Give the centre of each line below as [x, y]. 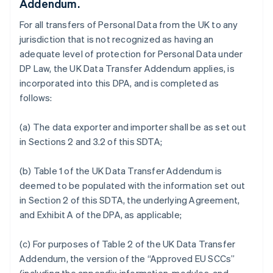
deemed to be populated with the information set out [133, 185]
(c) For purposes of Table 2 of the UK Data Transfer [128, 244]
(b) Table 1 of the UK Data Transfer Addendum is [121, 171]
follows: [36, 97]
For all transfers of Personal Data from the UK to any [129, 24]
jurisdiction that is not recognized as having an [117, 39]
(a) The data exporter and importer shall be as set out [133, 127]
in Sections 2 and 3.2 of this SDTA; [91, 141]
